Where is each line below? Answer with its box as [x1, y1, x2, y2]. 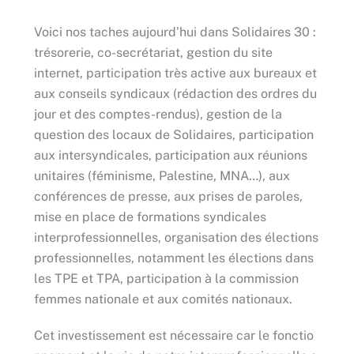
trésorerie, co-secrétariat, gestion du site [33, 44, 273, 60]
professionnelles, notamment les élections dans [33, 250, 314, 265]
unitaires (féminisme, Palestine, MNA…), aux [33, 168, 290, 183]
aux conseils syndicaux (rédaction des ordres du [33, 85, 317, 101]
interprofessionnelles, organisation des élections [33, 229, 318, 245]
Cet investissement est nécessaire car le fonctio [33, 328, 314, 344]
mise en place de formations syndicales [33, 209, 266, 224]
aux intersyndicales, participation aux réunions [33, 147, 307, 163]
